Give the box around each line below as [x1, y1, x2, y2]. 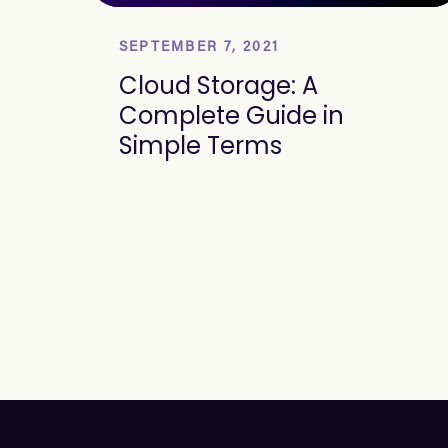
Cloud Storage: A [119, 69, 318, 102]
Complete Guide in [119, 99, 344, 132]
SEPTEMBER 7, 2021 [119, 41, 280, 55]
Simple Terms [119, 129, 282, 162]
